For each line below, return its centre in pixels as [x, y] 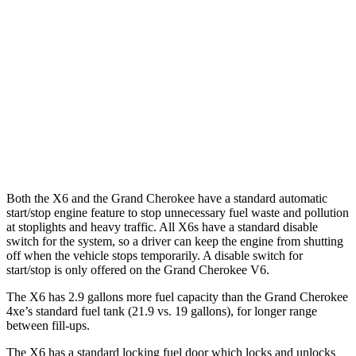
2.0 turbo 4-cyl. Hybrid [165, 110]
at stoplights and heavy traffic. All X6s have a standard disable [162, 226]
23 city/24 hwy [264, 110]
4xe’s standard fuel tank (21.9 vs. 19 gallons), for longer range [162, 311]
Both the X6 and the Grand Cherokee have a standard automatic [167, 198]
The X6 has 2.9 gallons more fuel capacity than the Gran [148, 296]
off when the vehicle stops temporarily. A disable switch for [155, 255]
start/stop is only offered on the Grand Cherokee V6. [138, 269]
